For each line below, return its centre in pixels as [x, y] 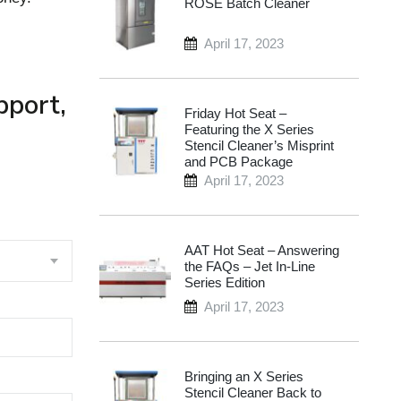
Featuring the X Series [249, 130]
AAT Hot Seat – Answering [262, 251]
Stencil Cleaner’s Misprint [259, 146]
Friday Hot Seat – [235, 114]
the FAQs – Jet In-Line [250, 267]
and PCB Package [239, 162]
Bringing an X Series [244, 377]
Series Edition [225, 283]
